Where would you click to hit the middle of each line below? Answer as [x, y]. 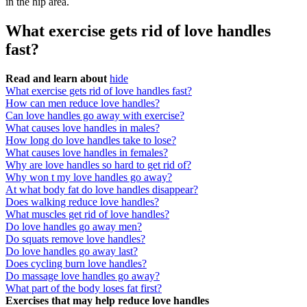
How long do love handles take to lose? [91, 140]
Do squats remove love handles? [75, 239]
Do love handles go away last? [72, 251]
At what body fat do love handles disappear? [102, 190]
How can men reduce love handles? [83, 103]
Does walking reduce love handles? [82, 202]
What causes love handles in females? [87, 153]
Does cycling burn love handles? [76, 264]
